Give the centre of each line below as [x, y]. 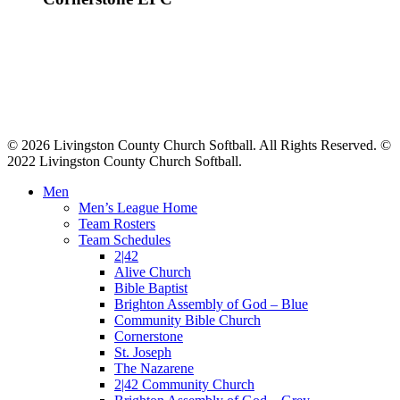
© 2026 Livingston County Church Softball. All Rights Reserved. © [199, 145]
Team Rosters [117, 223]
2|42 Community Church [184, 384]
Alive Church [153, 271]
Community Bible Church [187, 320]
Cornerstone [149, 336]
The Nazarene [154, 368]
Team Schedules [125, 239]
